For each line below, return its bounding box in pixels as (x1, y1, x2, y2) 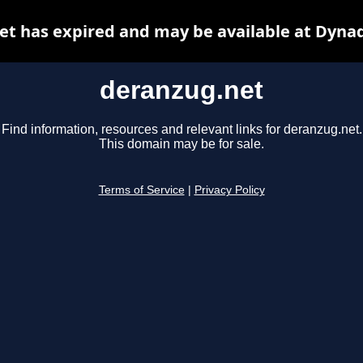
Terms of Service (98, 184, 185, 197)
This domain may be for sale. (99, 137, 264, 152)
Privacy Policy (194, 184, 265, 197)
